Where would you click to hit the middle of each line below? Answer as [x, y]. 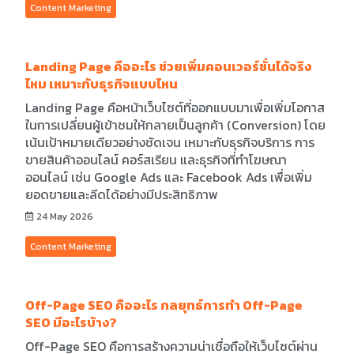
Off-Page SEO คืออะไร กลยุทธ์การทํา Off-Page [164, 305]
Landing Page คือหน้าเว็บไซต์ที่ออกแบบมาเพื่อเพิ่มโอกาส [175, 107]
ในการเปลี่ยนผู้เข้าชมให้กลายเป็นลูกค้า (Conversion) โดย [175, 125]
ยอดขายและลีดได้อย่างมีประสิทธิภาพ [122, 194]
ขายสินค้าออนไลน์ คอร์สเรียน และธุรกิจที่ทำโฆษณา [156, 160]
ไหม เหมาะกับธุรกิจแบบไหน [102, 84]
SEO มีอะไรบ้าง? [71, 322]
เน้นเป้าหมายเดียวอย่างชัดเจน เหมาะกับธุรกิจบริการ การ [170, 142]
